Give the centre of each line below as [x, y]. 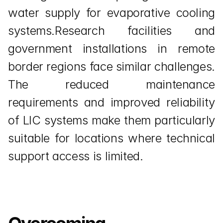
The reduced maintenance [111, 84]
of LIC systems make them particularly [111, 120]
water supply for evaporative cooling [111, 13]
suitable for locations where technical [111, 138]
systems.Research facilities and [111, 31]
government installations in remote [111, 49]
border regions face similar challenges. [111, 66]
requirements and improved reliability [111, 102]
